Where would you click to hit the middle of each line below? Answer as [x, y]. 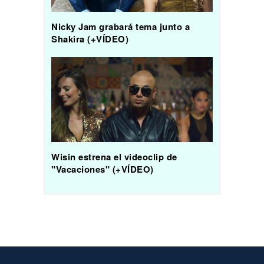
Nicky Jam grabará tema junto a [121, 27]
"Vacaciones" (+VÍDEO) [103, 169]
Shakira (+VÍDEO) [90, 39]
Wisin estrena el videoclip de [114, 156]
